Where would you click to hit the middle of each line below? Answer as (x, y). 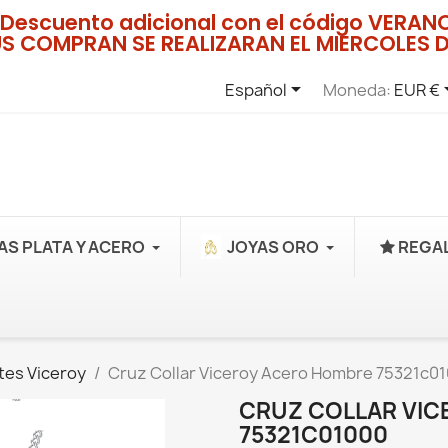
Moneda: (356, 89)
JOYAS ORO (273, 247)
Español (255, 89)
